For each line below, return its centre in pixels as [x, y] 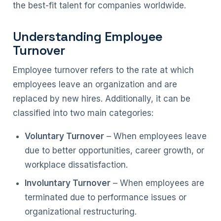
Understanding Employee [88, 37]
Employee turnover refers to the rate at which [103, 70]
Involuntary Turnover [68, 183]
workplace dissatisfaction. [76, 165]
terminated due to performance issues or [106, 197]
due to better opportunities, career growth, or [114, 150]
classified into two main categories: [83, 113]
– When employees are [157, 183]
